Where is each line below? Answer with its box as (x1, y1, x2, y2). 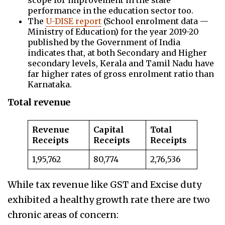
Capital (93, 125, 124, 135)
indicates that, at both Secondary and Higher (28, 48, 207, 58)
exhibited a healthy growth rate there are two (8, 194, 210, 206)
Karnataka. (28, 79, 72, 90)
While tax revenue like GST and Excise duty (8, 179, 201, 191)
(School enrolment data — (101, 16, 208, 27)
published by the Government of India (28, 37, 180, 48)
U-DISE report (46, 16, 101, 27)
